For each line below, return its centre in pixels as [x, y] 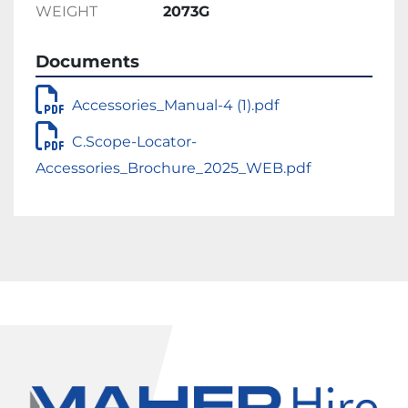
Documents [87, 62]
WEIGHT [66, 12]
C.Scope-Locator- [134, 142]
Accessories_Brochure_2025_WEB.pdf [173, 168]
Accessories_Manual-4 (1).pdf [175, 106]
